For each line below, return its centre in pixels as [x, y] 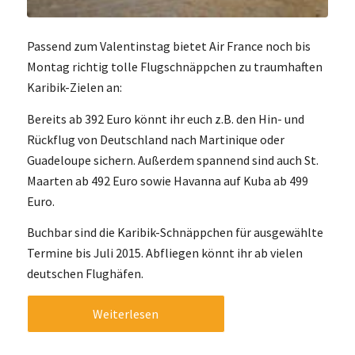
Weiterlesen [126, 314]
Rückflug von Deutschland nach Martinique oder [155, 139]
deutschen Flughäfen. [85, 274]
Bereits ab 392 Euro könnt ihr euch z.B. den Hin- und [165, 118]
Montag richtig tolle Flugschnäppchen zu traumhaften [174, 67]
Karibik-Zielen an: [74, 88]
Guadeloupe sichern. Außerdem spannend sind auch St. [172, 160]
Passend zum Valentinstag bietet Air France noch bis [168, 46]
